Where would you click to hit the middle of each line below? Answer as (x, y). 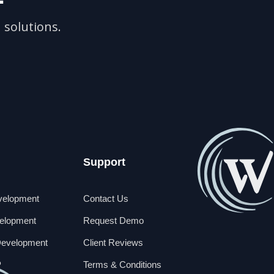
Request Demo (114, 221)
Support (105, 162)
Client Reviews (113, 243)
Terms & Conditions (123, 265)
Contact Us (106, 199)
